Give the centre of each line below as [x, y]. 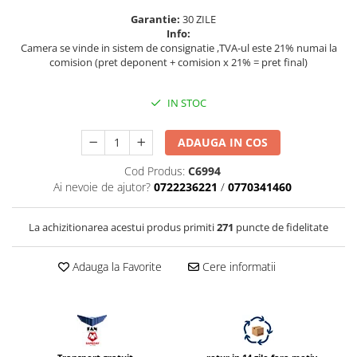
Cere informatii [237, 267]
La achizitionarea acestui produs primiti [123, 228]
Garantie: [157, 20]
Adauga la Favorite [115, 267]
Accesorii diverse [57, 38]
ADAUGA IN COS [223, 143]
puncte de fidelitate [281, 228]
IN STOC [186, 103]
